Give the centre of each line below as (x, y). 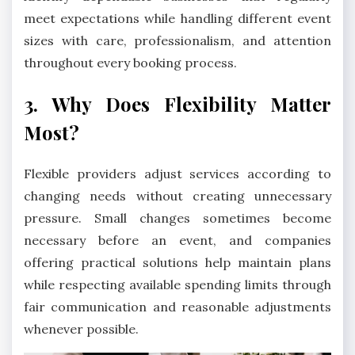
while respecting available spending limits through (177, 284)
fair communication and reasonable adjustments (177, 306)
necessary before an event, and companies (177, 240)
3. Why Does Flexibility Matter (177, 103)
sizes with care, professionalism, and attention (177, 40)
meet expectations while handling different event (177, 18)
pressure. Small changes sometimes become (177, 218)
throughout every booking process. (130, 62)
